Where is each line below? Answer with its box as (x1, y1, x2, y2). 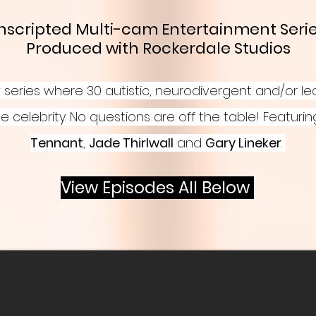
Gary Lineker (205, 134, 281, 152)
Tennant (30, 134, 83, 152)
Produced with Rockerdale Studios (26, 37, 291, 59)
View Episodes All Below (60, 176, 254, 199)
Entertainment (162, 18, 276, 40)
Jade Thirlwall (89, 134, 174, 152)
